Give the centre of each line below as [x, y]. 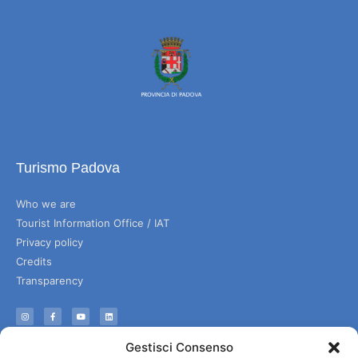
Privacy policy [50, 243]
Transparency [50, 281]
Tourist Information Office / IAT [93, 223]
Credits [34, 262]
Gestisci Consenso [179, 347]
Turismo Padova [68, 168]
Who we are [46, 204]
